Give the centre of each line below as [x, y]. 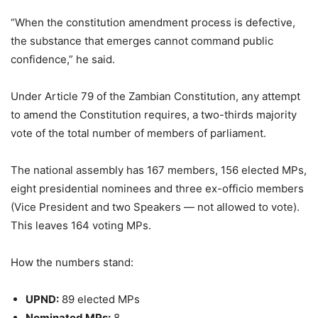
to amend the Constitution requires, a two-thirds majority [154, 115]
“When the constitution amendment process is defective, [153, 22]
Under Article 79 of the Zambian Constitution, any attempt [155, 96]
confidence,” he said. [63, 59]
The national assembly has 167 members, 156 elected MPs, [159, 170]
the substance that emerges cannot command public [142, 41]
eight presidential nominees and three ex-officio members [157, 188]
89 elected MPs [99, 299]
